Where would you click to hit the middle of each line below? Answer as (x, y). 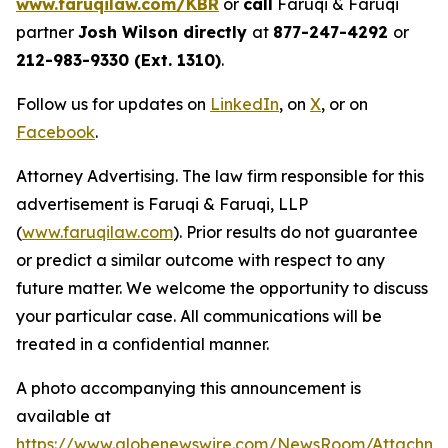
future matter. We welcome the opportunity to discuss (222, 288)
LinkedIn (244, 104)
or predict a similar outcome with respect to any (200, 260)
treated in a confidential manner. (142, 344)
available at (63, 416)
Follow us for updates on (113, 104)
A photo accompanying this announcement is (188, 388)
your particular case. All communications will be (199, 316)
